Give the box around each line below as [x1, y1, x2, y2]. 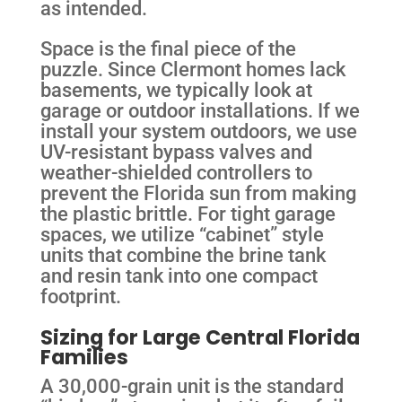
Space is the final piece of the [39, 37, 296, 61]
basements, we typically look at [39, 78, 312, 102]
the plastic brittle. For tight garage [39, 202, 336, 226]
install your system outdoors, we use [39, 119, 357, 144]
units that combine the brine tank [39, 243, 326, 267]
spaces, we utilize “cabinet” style [39, 223, 324, 247]
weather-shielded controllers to [39, 161, 312, 185]
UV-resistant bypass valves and [39, 140, 312, 164]
